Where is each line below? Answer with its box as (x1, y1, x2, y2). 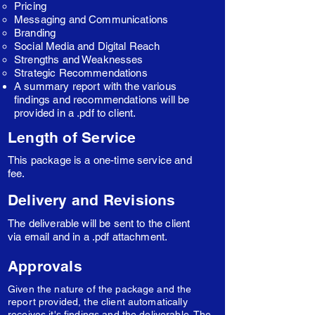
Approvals (8, 257, 82, 275)
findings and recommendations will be (14, 94, 190, 105)
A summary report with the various (14, 80, 176, 92)
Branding (14, 27, 56, 39)
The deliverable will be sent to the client (8, 217, 191, 229)
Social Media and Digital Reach (14, 40, 160, 52)
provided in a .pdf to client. (14, 107, 136, 119)
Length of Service (8, 129, 136, 146)
